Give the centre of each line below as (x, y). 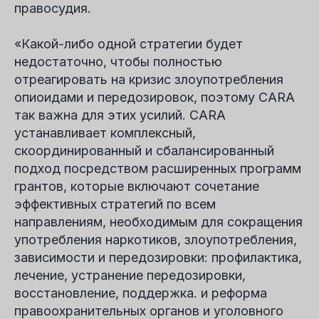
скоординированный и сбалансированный (144, 151)
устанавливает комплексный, (105, 133)
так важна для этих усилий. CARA (120, 115)
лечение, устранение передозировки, (130, 275)
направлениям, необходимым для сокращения (158, 222)
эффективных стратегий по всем (115, 204)
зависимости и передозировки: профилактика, (158, 257)
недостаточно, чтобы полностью (118, 62)
